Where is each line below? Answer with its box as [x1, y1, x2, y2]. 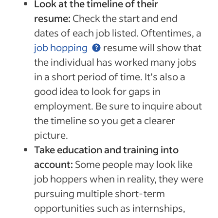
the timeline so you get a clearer [34, 114, 175, 127]
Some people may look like [75, 158, 193, 170]
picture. [34, 128, 68, 141]
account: [34, 158, 75, 170]
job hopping [34, 41, 88, 54]
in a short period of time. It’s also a [34, 70, 185, 83]
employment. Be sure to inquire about [34, 99, 202, 112]
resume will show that [101, 41, 201, 54]
